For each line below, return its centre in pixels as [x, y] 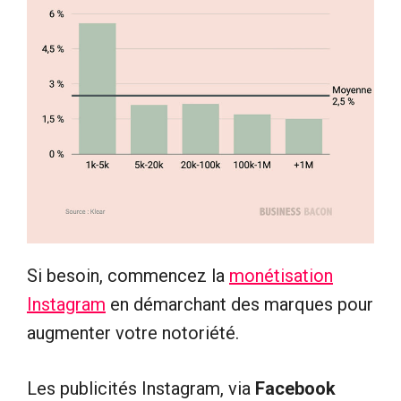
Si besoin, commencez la [128, 275]
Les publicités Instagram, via [141, 388]
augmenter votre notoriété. [133, 333]
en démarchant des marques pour [239, 304]
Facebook [295, 388]
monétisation [281, 275]
